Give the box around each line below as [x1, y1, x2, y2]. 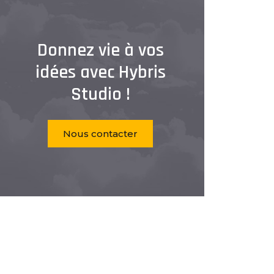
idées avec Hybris [35, 61, 166, 84]
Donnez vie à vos [37, 39, 164, 62]
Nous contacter [63, 128, 138, 139]
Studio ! [70, 83, 130, 106]
